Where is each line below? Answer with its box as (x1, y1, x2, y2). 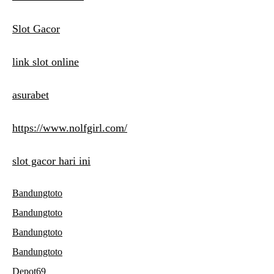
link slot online (12, 56, 79, 68)
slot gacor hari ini (12, 155, 91, 168)
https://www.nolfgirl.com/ (12, 122, 127, 135)
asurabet (12, 89, 49, 102)
